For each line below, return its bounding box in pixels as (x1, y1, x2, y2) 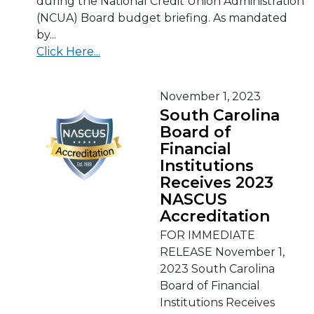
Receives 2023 (160, 173, 273, 192)
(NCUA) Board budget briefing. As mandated (36, 11, 287, 25)
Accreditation (160, 207, 270, 226)
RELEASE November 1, (160, 245, 285, 259)
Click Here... (36, 45, 100, 58)
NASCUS (160, 190, 227, 209)
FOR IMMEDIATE (160, 228, 255, 242)
